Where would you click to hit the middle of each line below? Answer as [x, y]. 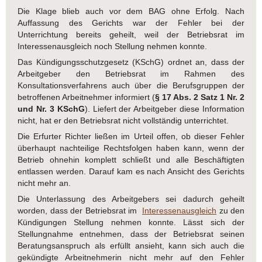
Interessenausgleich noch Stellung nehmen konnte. [112, 46]
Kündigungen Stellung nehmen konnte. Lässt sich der [131, 223]
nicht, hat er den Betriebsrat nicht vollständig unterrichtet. [123, 121]
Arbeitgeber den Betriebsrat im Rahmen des [131, 74]
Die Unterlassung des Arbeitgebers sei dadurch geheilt [131, 199]
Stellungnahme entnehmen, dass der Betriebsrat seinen [131, 234]
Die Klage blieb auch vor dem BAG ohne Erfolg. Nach [131, 11]
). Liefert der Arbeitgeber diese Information [164, 109]
